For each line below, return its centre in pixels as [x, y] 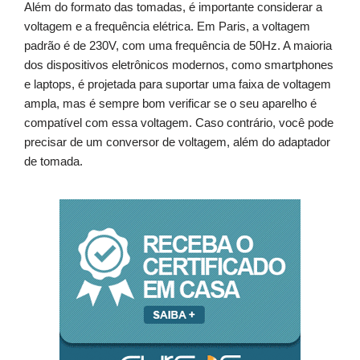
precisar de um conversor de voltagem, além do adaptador [177, 142]
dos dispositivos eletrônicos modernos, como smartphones [179, 65]
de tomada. [53, 162]
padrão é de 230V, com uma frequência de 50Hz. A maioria [178, 46]
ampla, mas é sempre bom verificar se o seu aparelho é [170, 104]
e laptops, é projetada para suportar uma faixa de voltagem [178, 84]
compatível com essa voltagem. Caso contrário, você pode [179, 123]
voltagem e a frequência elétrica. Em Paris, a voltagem [167, 27]
